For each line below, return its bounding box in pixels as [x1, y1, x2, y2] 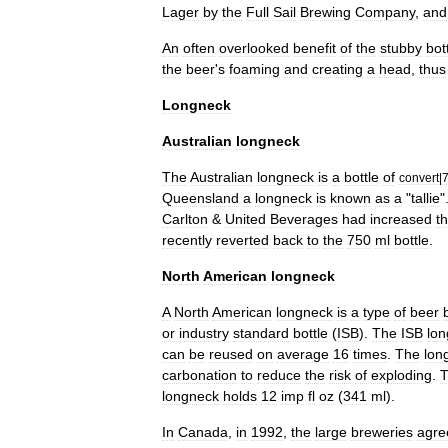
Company [355, 3, 415, 20]
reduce [257, 366, 301, 383]
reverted [216, 231, 269, 248]
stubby [380, 39, 422, 56]
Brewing [300, 3, 351, 20]
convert [399, 170, 439, 184]
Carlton [162, 210, 208, 227]
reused [209, 345, 253, 362]
